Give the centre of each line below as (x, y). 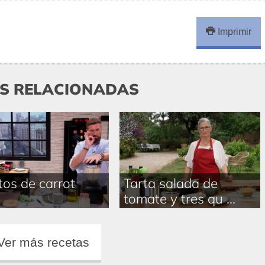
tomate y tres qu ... (179, 198)
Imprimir (234, 31)
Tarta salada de (170, 183)
